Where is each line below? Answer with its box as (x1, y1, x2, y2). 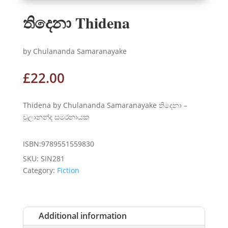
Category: (22, 165, 57, 175)
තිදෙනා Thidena (22, 11, 130, 34)
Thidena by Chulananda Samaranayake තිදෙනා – (22, 100, 187, 110)
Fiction (56, 165, 79, 175)
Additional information (38, 210, 127, 221)
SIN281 (40, 153, 65, 163)
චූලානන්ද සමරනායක (22, 111, 90, 122)
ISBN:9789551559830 (22, 138, 94, 149)
